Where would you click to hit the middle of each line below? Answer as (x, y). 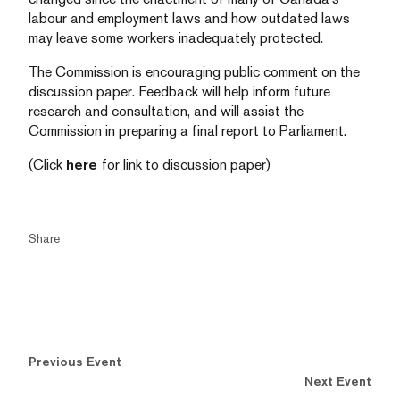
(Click (47, 165)
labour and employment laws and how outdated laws (189, 18)
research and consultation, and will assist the (166, 111)
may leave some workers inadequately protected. (176, 38)
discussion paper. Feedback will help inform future (179, 92)
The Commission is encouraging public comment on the (194, 72)
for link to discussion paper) (186, 165)
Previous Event (75, 362)
